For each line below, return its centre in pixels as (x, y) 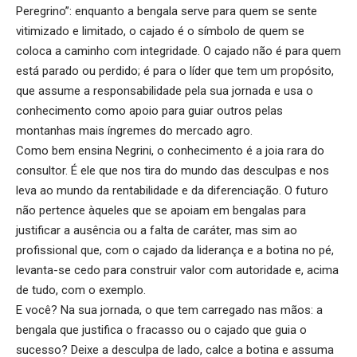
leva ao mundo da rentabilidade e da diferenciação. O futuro (172, 190)
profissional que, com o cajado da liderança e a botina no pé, (175, 250)
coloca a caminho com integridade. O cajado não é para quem (178, 51)
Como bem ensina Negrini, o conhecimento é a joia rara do (170, 150)
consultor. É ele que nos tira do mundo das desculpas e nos (173, 170)
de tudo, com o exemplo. (81, 290)
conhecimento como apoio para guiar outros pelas (149, 110)
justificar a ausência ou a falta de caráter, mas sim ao (157, 230)
